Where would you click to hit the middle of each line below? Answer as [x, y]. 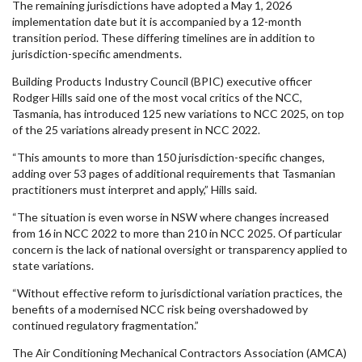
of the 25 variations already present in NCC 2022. [136, 130]
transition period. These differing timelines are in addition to [164, 38]
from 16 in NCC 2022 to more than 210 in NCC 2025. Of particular [177, 233]
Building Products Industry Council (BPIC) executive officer [162, 81]
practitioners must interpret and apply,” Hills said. [135, 189]
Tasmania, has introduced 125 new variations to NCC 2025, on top [178, 114]
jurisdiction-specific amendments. [97, 54]
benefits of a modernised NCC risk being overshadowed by [160, 309]
